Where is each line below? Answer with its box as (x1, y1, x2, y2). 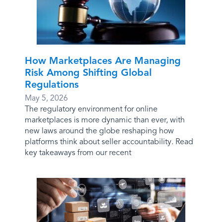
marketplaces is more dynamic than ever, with (25, 115, 185, 125)
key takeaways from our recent (25, 148, 131, 158)
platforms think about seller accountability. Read (25, 137, 193, 147)
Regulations (25, 78, 79, 90)
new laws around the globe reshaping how (25, 126, 174, 136)
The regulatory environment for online (25, 104, 158, 114)
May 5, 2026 (25, 93, 68, 103)
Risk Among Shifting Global (25, 66, 152, 78)
